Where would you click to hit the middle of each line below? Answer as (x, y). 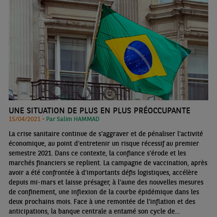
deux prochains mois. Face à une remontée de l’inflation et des (41, 201)
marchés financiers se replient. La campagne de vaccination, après (108, 163)
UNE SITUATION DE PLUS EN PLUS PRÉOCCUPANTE (99, 110)
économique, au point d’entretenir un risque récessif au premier (104, 143)
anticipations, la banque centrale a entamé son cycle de (92, 211)
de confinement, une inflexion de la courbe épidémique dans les (104, 192)
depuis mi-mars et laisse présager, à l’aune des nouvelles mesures (106, 182)
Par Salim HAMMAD (72, 118)
